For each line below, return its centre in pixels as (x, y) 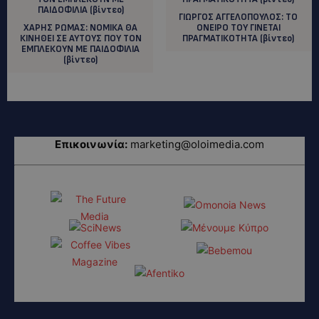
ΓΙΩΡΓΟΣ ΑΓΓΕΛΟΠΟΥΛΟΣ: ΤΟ (239, 17)
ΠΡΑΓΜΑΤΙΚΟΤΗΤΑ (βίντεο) (239, 38)
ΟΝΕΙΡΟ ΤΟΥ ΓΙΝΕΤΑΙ (238, 27)
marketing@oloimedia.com (197, 144)
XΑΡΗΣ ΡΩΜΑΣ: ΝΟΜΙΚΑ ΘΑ (81, 27)
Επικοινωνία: (91, 144)
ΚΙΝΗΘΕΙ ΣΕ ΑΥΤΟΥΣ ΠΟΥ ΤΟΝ (80, 38)
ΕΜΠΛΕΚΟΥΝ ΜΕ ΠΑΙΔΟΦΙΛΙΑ (81, 49)
